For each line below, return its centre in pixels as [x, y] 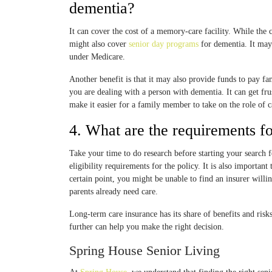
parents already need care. [114, 192]
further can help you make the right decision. [147, 227]
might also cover [99, 44]
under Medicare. [97, 57]
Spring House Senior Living [144, 250]
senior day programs [165, 44]
